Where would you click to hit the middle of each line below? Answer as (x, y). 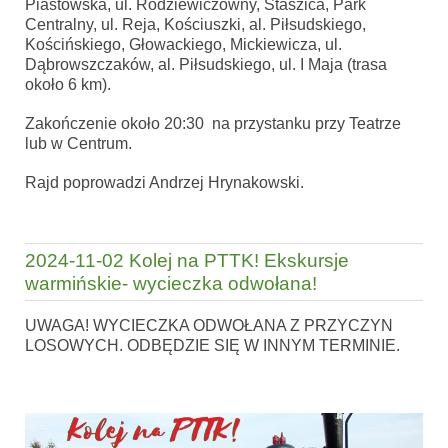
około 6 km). (68, 84)
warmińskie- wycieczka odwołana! (171, 284)
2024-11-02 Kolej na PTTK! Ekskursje (187, 261)
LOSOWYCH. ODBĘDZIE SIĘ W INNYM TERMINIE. (212, 345)
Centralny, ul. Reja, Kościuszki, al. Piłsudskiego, (195, 24)
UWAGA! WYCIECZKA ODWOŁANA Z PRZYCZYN (209, 325)
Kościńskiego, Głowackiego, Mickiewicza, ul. (183, 44)
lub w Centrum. (78, 144)
